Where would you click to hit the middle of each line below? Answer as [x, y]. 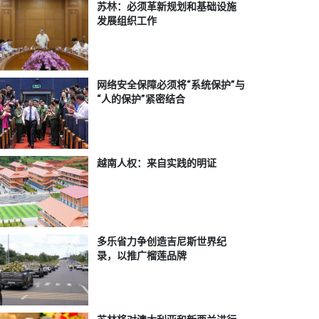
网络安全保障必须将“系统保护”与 [171, 85]
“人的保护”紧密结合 [141, 99]
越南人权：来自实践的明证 [157, 163]
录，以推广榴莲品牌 [142, 256]
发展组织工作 [127, 21]
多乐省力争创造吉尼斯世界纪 [162, 242]
